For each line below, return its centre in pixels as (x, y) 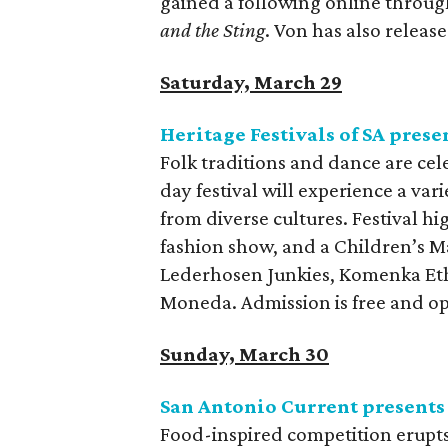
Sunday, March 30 (244, 354)
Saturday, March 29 (251, 82)
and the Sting (212, 30)
